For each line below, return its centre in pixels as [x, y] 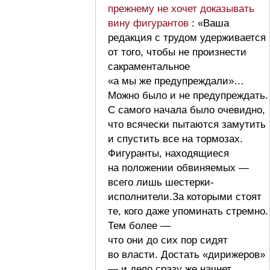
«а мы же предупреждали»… [176, 81]
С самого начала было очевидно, [187, 110]
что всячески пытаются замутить [187, 124]
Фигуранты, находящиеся [168, 153]
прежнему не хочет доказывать [181, 8]
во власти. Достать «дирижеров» [187, 254]
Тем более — [139, 225]
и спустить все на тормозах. [175, 139]
